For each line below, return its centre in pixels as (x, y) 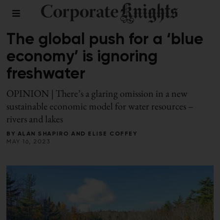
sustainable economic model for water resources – (100, 106)
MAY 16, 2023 (28, 142)
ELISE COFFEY (113, 134)
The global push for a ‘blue (105, 40)
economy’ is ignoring (82, 57)
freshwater (46, 74)
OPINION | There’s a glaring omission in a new (97, 93)
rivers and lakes (35, 119)
